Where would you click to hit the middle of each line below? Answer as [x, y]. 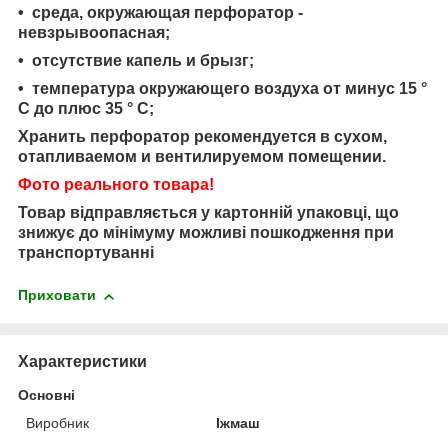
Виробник [57, 422]
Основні [46, 394]
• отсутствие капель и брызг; [136, 61]
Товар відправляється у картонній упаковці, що [208, 213]
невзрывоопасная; [94, 33]
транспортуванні [86, 253]
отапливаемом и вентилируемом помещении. [202, 157]
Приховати [57, 295]
